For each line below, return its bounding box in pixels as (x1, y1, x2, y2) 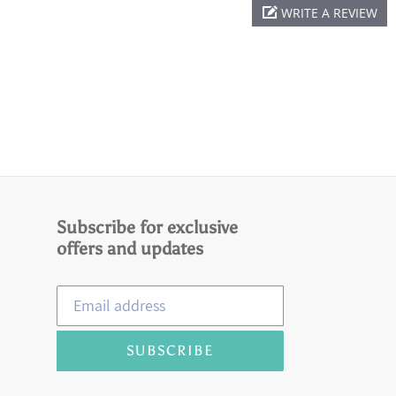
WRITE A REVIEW (281, 4, 377, 21)
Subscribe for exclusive (56, 216, 238, 238)
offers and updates (56, 237, 203, 259)
